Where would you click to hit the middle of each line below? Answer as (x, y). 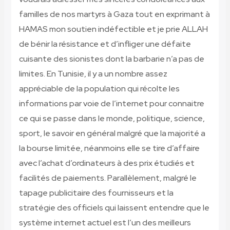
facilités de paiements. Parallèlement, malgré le (108, 178)
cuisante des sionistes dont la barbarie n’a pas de (111, 59)
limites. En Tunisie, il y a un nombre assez (93, 74)
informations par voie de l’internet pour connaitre (111, 104)
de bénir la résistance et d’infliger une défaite (105, 44)
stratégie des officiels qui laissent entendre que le (114, 208)
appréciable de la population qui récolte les (99, 89)
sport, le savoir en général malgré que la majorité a (112, 133)
